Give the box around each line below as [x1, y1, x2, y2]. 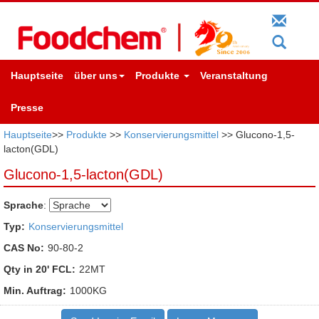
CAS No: [4, 241, 44, 253]
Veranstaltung [200, 69, 268, 81]
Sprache [4, 199, 43, 211]
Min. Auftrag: [4, 284, 66, 296]
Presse [11, 101, 43, 113]
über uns [74, 69, 117, 81]
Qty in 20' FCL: [4, 263, 75, 275]
